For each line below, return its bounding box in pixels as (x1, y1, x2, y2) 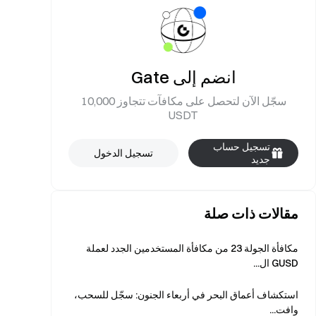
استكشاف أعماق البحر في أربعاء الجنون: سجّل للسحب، (74, 288, 298, 301)
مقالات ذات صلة (204, 205, 298, 222)
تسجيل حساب (213, 140, 270, 153)
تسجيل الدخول (94, 147, 153, 159)
